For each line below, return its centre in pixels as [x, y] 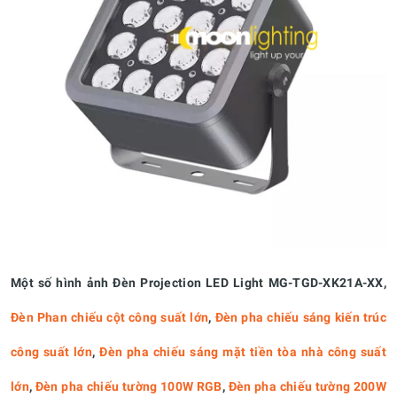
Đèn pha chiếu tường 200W [307, 387]
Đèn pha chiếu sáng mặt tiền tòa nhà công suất [243, 352]
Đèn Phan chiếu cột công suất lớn [110, 318]
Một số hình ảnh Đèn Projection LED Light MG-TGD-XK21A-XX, [198, 283]
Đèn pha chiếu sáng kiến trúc [300, 318]
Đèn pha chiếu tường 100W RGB [128, 387]
